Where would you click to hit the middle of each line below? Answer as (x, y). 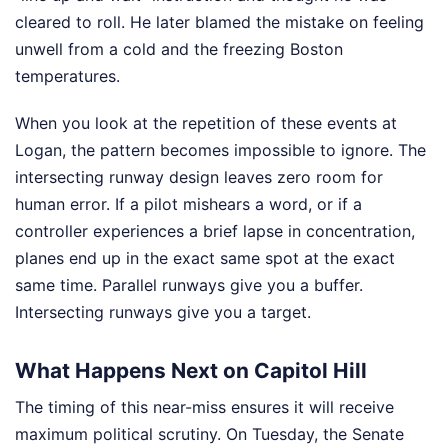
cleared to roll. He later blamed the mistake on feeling (219, 21)
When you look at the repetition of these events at (206, 122)
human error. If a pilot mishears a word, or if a (188, 203)
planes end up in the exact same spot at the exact (205, 257)
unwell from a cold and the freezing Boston (179, 48)
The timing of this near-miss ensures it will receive (204, 407)
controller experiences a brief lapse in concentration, (215, 230)
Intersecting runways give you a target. (163, 311)
